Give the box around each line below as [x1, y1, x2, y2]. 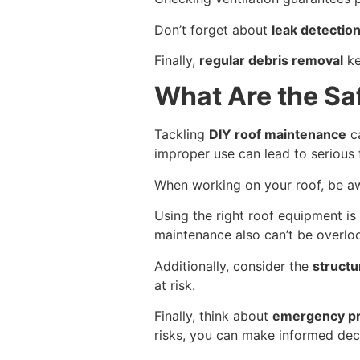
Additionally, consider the [154, 257, 313, 274]
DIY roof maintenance [209, 126, 346, 143]
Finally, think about [154, 308, 272, 325]
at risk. [154, 276, 195, 293]
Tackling [154, 126, 209, 143]
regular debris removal [199, 52, 343, 69]
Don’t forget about [154, 21, 272, 38]
